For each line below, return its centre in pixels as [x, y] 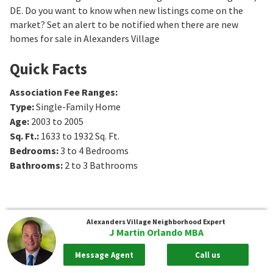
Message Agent [104, 255]
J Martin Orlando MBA [156, 232]
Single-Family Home [78, 106]
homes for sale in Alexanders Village [85, 38]
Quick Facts [48, 69]
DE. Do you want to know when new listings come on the [126, 10]
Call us [208, 255]
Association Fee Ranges [62, 92]
